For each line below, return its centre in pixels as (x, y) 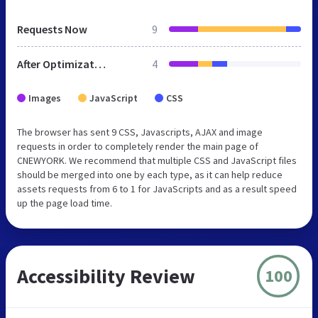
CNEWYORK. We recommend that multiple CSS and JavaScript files (157, 160)
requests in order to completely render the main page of (138, 146)
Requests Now (52, 29)
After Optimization (100, 64)
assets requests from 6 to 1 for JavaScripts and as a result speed (157, 188)
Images (45, 98)
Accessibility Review (106, 276)
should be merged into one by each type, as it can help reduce (150, 174)
